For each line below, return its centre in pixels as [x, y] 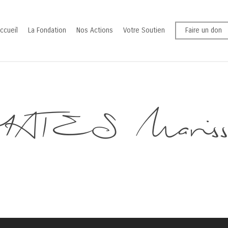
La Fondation [47, 30]
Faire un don [204, 30]
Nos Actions [95, 30]
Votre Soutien [144, 30]
